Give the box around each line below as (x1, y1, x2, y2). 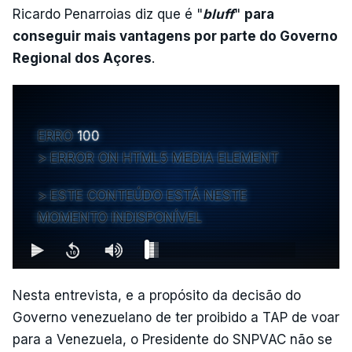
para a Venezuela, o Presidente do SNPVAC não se (13, 332, 332, 347)
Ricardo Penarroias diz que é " (13, 6, 203, 22)
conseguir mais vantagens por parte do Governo (13, 28, 338, 44)
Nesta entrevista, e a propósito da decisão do (13, 288, 301, 303)
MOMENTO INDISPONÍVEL (38, 210, 202, 225)
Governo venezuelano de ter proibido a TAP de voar (13, 310, 339, 325)
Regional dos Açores (13, 50, 152, 66)
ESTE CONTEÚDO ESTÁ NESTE (50, 188, 247, 203)
